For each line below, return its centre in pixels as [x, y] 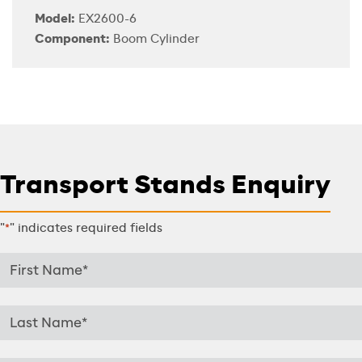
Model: [55, 19]
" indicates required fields [86, 228]
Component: [72, 39]
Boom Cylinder [155, 39]
